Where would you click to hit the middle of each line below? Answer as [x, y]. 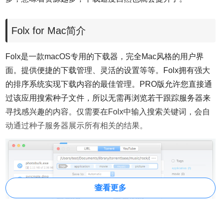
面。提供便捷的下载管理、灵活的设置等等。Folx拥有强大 [108, 70]
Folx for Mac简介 [49, 31]
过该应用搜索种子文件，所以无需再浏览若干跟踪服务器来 [108, 98]
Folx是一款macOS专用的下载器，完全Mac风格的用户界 [105, 56]
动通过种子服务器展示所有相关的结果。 [77, 126]
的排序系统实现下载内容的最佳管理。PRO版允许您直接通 [109, 84]
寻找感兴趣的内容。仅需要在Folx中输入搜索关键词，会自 [108, 112]
